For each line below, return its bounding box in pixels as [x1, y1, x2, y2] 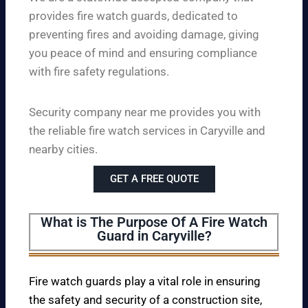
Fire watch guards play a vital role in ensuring [29, 274, 261, 288]
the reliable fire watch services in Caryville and [29, 124, 265, 138]
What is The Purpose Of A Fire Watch [41, 214, 267, 231]
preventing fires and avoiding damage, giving [29, 27, 259, 42]
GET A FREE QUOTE [109, 173, 199, 186]
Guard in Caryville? [96, 228, 212, 245]
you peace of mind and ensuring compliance [29, 46, 257, 60]
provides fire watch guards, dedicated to [29, 9, 238, 23]
